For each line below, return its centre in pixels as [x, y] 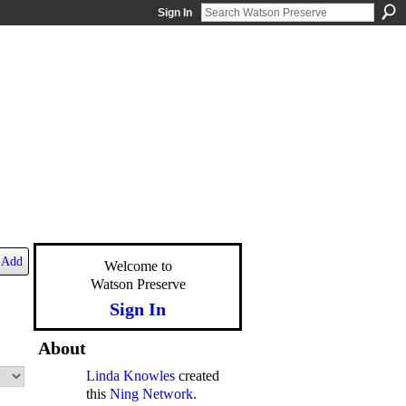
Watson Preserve [138, 284]
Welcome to [138, 266]
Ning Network [151, 394]
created [197, 376]
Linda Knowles [130, 376]
